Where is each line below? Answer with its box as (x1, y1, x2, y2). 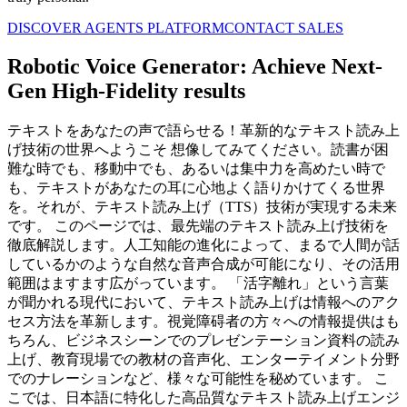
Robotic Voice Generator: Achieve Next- (7, 55, 382, 79)
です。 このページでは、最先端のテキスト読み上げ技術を (7, 218, 389, 234)
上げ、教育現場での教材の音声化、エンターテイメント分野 (7, 352, 400, 368)
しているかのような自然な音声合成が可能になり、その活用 (7, 256, 400, 273)
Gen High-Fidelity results (7, 79, 245, 104)
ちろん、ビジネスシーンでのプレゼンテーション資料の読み (7, 333, 400, 349)
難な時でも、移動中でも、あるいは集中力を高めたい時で (7, 161, 385, 177)
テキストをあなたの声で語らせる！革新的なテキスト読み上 (7, 123, 400, 139)
